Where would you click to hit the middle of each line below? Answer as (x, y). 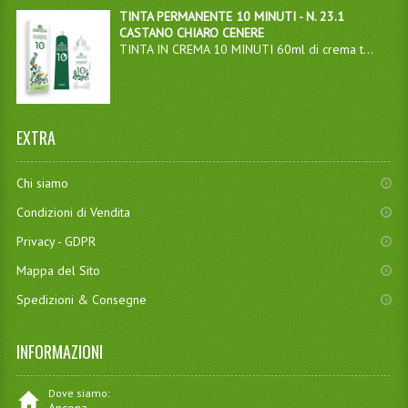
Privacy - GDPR (56, 242)
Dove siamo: (79, 393)
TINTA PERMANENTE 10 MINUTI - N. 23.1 (231, 17)
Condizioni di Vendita (73, 213)
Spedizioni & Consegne (81, 300)
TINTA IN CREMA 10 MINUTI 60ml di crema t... (246, 50)
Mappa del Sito (58, 271)
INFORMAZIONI (59, 352)
